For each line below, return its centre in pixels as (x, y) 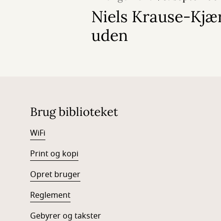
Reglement (50, 196)
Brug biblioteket (74, 112)
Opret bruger (55, 175)
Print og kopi (54, 154)
